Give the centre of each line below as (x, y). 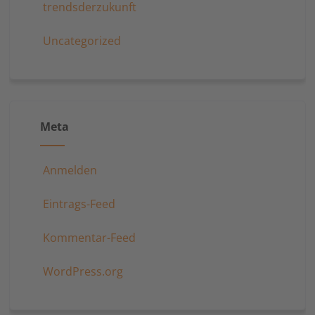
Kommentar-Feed (89, 238)
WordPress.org (83, 272)
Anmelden (70, 171)
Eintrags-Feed (79, 204)
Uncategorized (82, 41)
